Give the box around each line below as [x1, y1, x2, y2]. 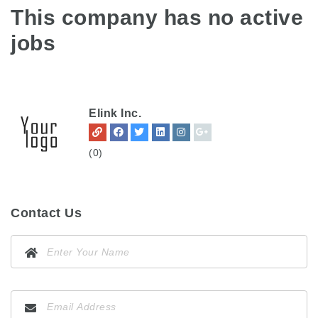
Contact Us [11, 206, 82, 220]
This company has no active [11, 5, 303, 29]
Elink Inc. [89, 107, 141, 119]
